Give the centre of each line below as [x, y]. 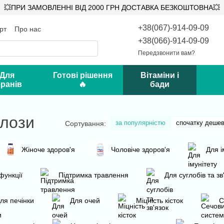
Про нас [28, 29]
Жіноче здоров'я [48, 149]
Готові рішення [82, 75]
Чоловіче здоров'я [140, 149]
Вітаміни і [160, 75]
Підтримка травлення [93, 175]
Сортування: [85, 123]
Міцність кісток [159, 200]
